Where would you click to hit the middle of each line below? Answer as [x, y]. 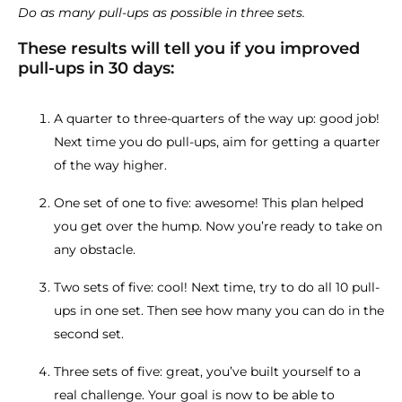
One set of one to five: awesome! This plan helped [209, 203]
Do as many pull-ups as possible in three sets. [162, 13]
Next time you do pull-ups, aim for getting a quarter [217, 142]
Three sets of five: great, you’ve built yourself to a [207, 371]
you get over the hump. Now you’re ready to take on [218, 226]
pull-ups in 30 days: [96, 68]
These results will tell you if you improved [189, 48]
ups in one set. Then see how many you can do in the [219, 310]
